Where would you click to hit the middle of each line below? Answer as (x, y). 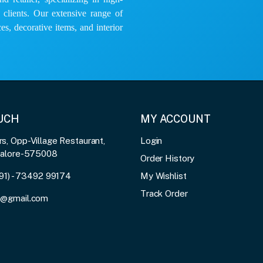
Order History (168, 158)
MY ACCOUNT (176, 119)
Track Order (164, 193)
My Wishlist (163, 176)
